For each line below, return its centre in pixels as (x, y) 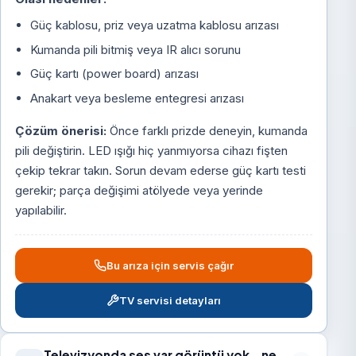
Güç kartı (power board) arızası (114, 74)
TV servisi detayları (170, 300)
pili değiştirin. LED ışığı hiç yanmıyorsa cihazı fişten (152, 150)
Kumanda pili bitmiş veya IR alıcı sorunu (135, 49)
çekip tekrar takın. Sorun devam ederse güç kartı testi (161, 170)
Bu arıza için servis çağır (170, 266)
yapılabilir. (41, 210)
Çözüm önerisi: (61, 130)
